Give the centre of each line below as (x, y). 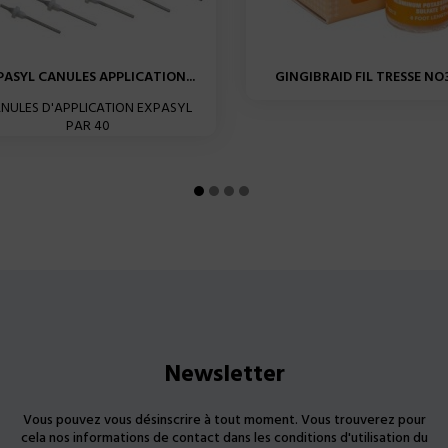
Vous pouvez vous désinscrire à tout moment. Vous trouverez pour (224, 421)
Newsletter (224, 375)
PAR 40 (87, 127)
